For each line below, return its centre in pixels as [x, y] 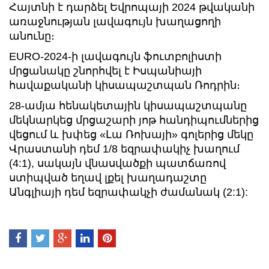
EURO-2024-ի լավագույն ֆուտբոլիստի [115, 56]
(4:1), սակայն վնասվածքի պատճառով [117, 163]
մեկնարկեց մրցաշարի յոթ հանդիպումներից [134, 120]
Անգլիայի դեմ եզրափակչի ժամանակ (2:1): [128, 192]
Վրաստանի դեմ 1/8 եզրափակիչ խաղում [124, 149]
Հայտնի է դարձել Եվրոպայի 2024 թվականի [132, 7]
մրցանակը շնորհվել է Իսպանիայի [105, 71]
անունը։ [32, 36]
